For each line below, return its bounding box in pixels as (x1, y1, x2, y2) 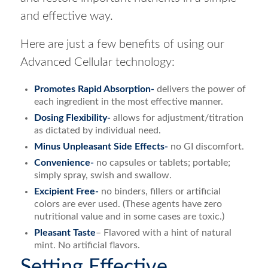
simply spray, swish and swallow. (33, 170, 172, 180)
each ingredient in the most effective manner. (33, 96, 223, 106)
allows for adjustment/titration (112, 112, 243, 123)
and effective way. (20, 10, 113, 22)
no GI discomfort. (170, 141, 244, 151)
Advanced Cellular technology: (20, 56, 175, 68)
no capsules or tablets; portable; (96, 157, 230, 167)
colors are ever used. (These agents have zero (33, 199, 222, 209)
